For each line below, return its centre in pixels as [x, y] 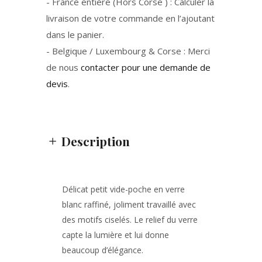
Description [96, 141]
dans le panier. [75, 35]
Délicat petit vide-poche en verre [123, 189]
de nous [63, 67]
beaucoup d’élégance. [103, 250]
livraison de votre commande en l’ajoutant [130, 18]
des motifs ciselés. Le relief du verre [130, 220]
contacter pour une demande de [146, 67]
